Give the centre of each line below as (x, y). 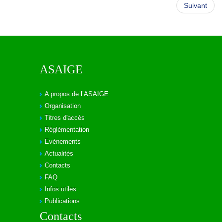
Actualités (59, 153)
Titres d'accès (65, 118)
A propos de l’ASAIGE (77, 94)
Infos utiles (60, 189)
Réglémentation (67, 130)
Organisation (63, 106)
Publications (62, 201)
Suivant (195, 5)
